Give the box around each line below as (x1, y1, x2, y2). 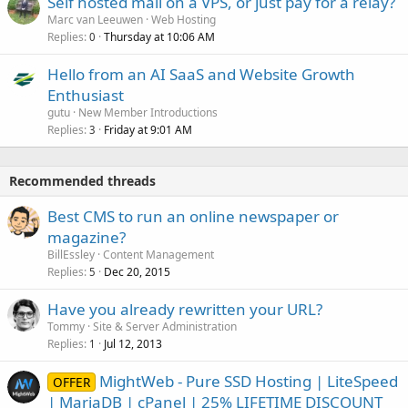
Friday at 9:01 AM (104, 122, 192, 138)
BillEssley (47, 247, 95, 263)
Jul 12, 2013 (104, 336, 162, 352)
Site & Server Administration (93, 319, 237, 335)
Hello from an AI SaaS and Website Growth (47, 64, 355, 86)
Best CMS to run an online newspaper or (47, 206, 339, 228)
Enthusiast (47, 85, 124, 107)
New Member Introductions (78, 105, 218, 121)
